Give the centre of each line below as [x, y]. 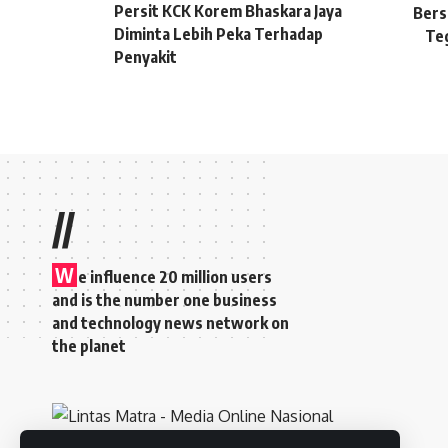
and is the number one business [164, 299]
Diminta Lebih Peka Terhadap [218, 33]
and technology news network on [170, 322]
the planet [89, 345]
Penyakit [145, 56]
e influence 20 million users [175, 276]
